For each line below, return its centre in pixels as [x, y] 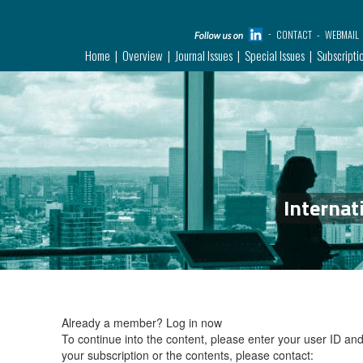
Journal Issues [203, 55]
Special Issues [274, 55]
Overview [142, 55]
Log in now [194, 322]
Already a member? [112, 322]
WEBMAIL [342, 34]
